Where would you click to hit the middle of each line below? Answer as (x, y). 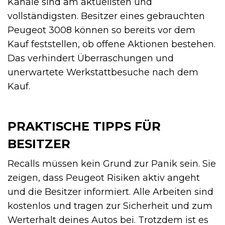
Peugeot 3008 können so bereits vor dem (101, 30)
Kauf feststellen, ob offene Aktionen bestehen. (111, 44)
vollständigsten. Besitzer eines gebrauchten (106, 16)
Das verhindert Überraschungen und (91, 58)
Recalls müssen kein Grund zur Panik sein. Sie (112, 163)
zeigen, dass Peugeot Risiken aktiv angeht (104, 178)
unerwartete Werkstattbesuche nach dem (103, 72)
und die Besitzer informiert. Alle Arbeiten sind (110, 192)
